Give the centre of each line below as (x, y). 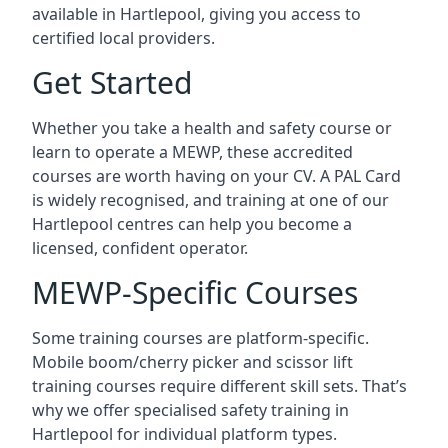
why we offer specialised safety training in (190, 409)
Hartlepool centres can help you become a (192, 223)
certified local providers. (123, 37)
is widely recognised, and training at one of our (210, 199)
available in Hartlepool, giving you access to (196, 13)
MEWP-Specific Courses (195, 292)
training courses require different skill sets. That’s (219, 385)
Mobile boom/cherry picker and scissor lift (192, 361)
